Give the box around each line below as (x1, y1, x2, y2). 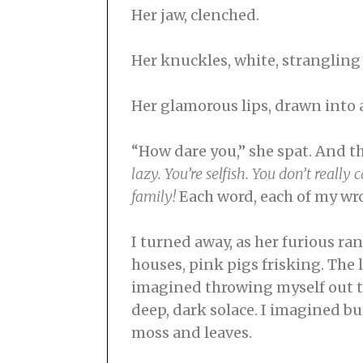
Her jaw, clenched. (131, 6, 263, 25)
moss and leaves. (131, 323, 255, 343)
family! (131, 187, 176, 207)
